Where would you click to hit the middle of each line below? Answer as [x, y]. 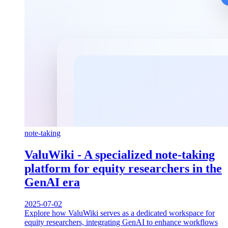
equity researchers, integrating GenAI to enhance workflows [121, 222]
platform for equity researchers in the [123, 168]
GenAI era [52, 182]
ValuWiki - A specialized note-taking [120, 154]
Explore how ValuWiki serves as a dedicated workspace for [120, 213]
